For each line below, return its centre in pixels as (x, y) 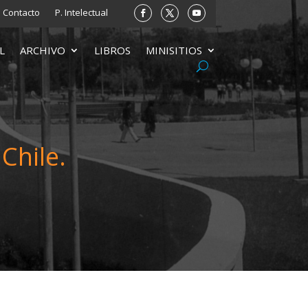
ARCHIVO (42, 51)
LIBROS (112, 51)
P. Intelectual (81, 12)
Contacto (21, 12)
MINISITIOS (174, 51)
